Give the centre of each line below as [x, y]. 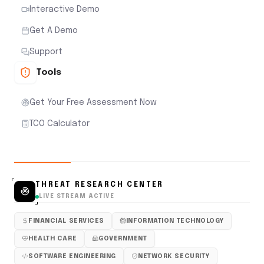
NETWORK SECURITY [174, 256]
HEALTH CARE [53, 238]
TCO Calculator [60, 123]
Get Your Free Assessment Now [93, 102]
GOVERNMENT [123, 238]
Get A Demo [54, 30]
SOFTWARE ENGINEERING [72, 256]
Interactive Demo [65, 9]
